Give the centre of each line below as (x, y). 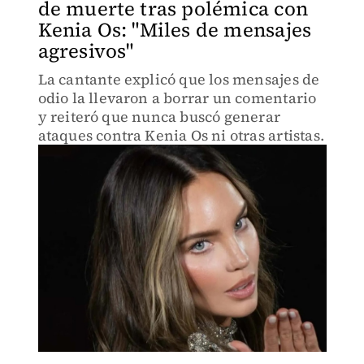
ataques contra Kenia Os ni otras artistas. (181, 135)
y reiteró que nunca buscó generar (159, 117)
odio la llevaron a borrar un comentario (177, 98)
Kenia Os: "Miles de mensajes (175, 30)
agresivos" (86, 51)
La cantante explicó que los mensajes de (179, 79)
